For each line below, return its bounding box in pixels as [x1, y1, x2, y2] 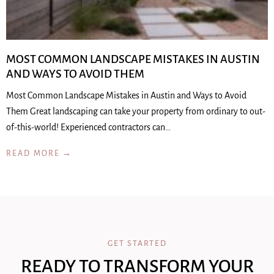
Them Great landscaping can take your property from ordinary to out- [6, 106, 265, 116]
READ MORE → [6, 149, 73, 158]
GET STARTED [107, 239, 167, 248]
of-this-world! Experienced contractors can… [6, 122, 171, 132]
